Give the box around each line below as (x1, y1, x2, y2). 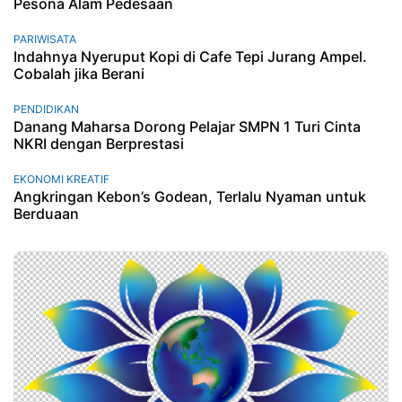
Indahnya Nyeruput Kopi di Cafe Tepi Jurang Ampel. (13, 47, 367, 66)
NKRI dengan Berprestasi (13, 134, 184, 153)
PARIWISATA (13, 31, 76, 46)
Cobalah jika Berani (13, 64, 144, 83)
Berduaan (13, 204, 79, 223)
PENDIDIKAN (13, 101, 79, 116)
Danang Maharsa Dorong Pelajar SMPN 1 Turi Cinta (13, 117, 361, 135)
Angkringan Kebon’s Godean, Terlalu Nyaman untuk (13, 187, 366, 205)
